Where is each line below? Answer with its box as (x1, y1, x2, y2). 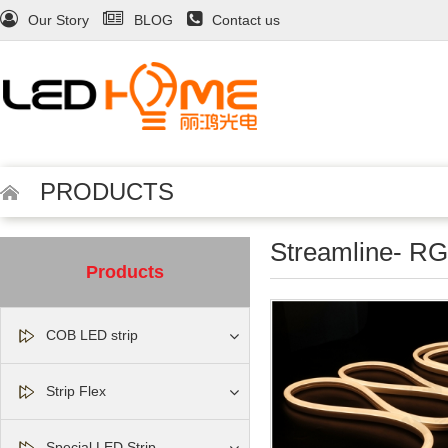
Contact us (212, 12, 280, 28)
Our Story (28, 12, 89, 28)
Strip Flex (46, 383, 106, 399)
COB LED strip (46, 327, 138, 343)
